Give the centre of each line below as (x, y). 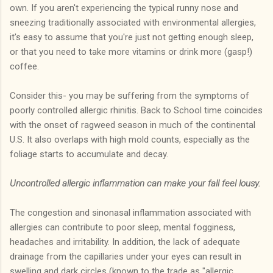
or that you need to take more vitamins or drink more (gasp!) (131, 51)
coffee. (24, 66)
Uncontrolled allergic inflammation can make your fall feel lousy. (135, 183)
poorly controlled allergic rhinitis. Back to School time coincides (136, 110)
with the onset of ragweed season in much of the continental (133, 125)
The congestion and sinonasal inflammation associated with (130, 212)
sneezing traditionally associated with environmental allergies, (133, 22)
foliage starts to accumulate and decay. (89, 154)
